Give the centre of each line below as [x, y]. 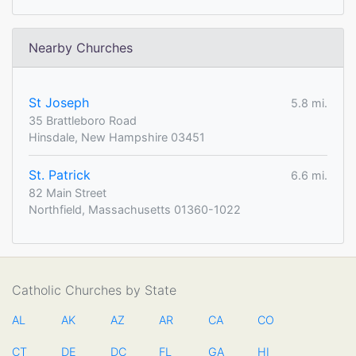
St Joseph [59, 103]
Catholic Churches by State [94, 290]
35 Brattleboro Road [83, 121]
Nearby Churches [81, 48]
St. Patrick [60, 175]
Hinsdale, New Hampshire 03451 [117, 137]
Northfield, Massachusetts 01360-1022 [135, 210]
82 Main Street [68, 193]
